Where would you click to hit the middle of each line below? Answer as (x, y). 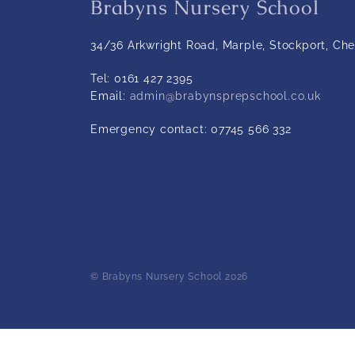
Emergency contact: (151, 130)
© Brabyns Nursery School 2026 (170, 277)
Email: (110, 96)
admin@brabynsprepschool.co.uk (225, 96)
